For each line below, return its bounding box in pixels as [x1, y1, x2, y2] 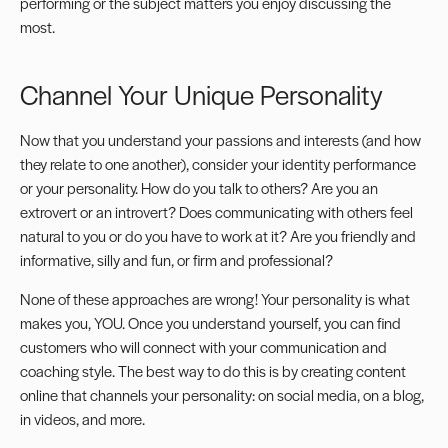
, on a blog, [357, 383, 424, 405]
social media [277, 383, 357, 405]
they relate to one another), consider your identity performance [20, 153, 416, 175]
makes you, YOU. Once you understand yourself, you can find [20, 311, 401, 333]
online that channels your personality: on [20, 383, 277, 405]
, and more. [76, 407, 145, 429]
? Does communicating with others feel [168, 201, 413, 223]
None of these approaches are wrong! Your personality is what [20, 287, 410, 309]
